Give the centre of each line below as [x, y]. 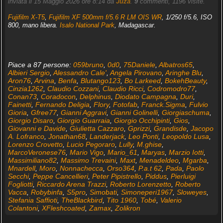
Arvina [44, 81]
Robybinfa [47, 192]
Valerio [171, 200]
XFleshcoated [63, 208]
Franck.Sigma [163, 105]
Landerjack [107, 137]
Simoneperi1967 [147, 192]
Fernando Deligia [62, 105]
